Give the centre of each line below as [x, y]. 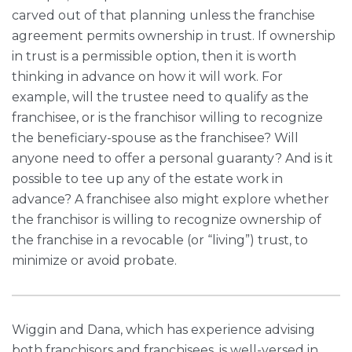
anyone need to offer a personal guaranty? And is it [172, 158]
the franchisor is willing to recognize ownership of [167, 220]
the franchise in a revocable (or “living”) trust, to [160, 240]
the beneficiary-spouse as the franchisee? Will [155, 138]
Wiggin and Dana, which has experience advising [163, 330]
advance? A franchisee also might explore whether [170, 199]
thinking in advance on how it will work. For [147, 77]
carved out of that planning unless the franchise [163, 15]
